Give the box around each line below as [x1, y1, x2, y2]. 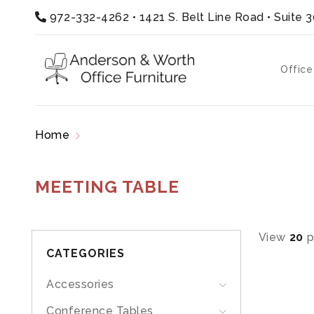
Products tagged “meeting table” [86, 128, 271, 142]
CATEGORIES [46, 247, 125, 260]
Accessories [46, 278, 114, 291]
